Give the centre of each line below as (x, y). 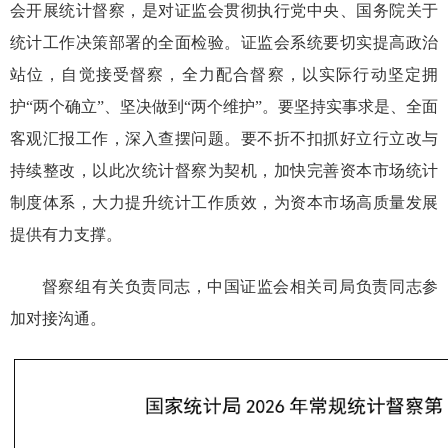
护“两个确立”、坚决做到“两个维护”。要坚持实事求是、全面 (224, 107)
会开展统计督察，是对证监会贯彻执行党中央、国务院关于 (224, 11)
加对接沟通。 (57, 319)
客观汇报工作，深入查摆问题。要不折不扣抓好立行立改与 (224, 139)
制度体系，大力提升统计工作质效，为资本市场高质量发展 (224, 203)
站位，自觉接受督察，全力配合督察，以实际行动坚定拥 (224, 75)
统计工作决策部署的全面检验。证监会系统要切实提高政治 (224, 43)
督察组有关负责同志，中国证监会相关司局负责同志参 (240, 287)
